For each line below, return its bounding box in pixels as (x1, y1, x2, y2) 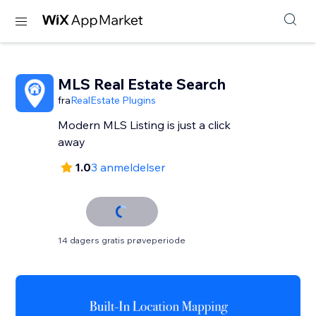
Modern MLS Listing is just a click (58, 118, 231, 132)
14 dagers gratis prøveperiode (58, 235, 186, 245)
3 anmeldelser (91, 160, 166, 174)
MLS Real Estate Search (58, 75, 226, 93)
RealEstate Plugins (71, 94, 157, 107)
